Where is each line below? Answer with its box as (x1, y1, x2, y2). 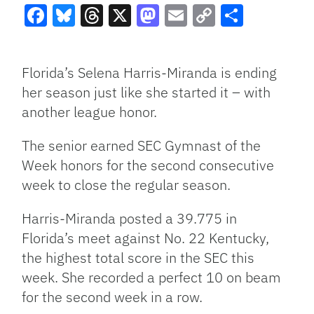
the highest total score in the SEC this (22, 247, 255, 267)
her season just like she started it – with (22, 82, 271, 102)
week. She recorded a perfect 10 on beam (22, 267, 282, 287)
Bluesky (53, 25, 134, 55)
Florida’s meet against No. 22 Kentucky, (22, 228, 270, 247)
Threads (81, 25, 164, 55)
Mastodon (137, 25, 238, 55)
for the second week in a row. (22, 287, 203, 306)
